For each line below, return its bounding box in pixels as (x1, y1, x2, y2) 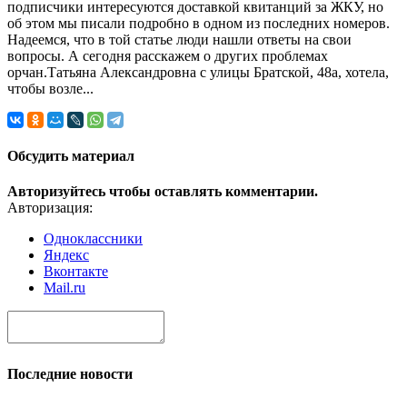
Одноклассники (44, 230, 143, 246)
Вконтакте (44, 263, 108, 279)
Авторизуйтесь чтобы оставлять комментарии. (7, 183, 318, 199)
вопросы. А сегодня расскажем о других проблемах (7, 48, 328, 65)
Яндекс (44, 246, 89, 263)
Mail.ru (44, 279, 85, 295)
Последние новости (7, 366, 133, 382)
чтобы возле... (7, 81, 94, 97)
